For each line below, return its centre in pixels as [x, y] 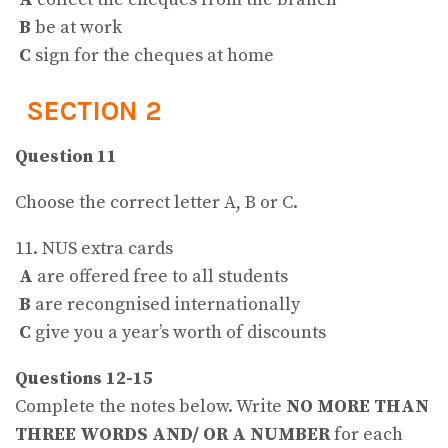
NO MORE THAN [357, 406]
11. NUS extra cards [94, 248]
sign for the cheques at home [152, 56]
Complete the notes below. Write [150, 406]
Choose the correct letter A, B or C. [156, 202]
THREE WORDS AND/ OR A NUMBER [172, 434]
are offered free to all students [160, 276]
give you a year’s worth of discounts [178, 332]
